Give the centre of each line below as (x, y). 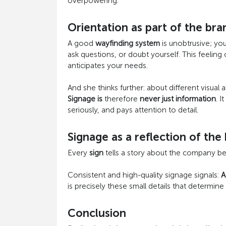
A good (81, 43)
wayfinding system (127, 43)
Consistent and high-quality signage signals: (144, 175)
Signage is (85, 99)
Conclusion (97, 213)
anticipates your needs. (107, 66)
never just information (178, 99)
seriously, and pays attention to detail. (133, 110)
